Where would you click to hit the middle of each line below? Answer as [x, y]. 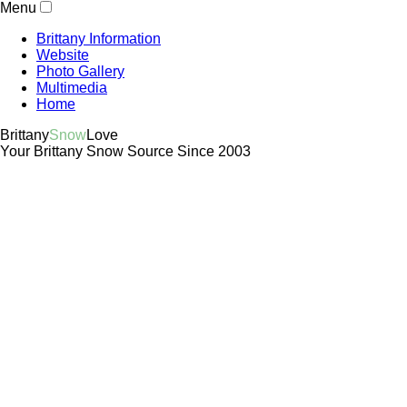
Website [63, 55]
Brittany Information [99, 39]
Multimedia [72, 88]
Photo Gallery [80, 71]
